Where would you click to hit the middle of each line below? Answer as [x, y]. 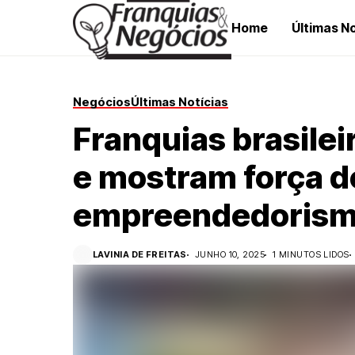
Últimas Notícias [179, 102]
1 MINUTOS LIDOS [311, 254]
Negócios [102, 102]
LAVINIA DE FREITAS [140, 254]
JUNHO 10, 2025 [230, 254]
